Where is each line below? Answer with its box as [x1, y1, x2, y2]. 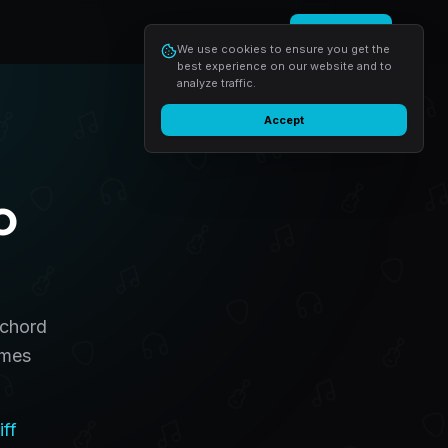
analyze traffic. [177, 76, 256, 90]
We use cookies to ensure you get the [177, 42, 390, 56]
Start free [306, 23, 376, 40]
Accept [264, 113, 304, 127]
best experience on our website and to [177, 59, 392, 73]
